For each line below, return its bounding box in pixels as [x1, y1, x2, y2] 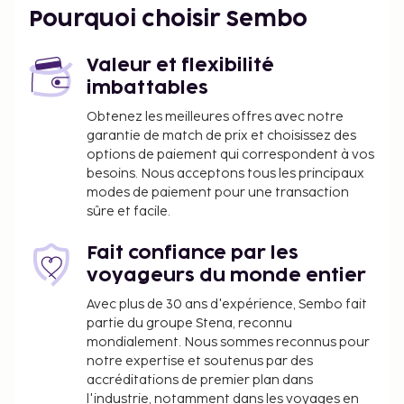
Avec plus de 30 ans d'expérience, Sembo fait [87, 297, 367, 312]
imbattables [87, 79, 208, 97]
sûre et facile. [87, 204, 170, 219]
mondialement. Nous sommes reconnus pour [87, 335, 370, 350]
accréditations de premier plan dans [87, 372, 313, 388]
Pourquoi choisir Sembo [29, 9, 308, 30]
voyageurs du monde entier [87, 267, 366, 285]
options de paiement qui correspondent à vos [87, 147, 374, 162]
